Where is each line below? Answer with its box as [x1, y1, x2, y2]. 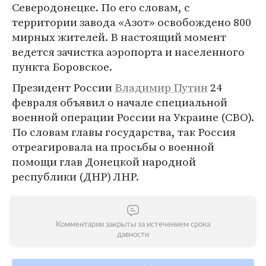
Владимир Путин [115, 80, 208, 95]
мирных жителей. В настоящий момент [12, 29, 226, 45]
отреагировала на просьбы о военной [12, 139, 214, 154]
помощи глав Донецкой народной [12, 154, 196, 169]
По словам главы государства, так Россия [12, 124, 236, 140]
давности [117, 231, 149, 239]
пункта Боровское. [12, 59, 112, 74]
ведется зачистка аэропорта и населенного [12, 44, 245, 59]
